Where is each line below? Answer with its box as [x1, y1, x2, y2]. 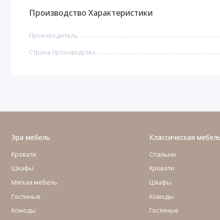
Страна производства [29, 47, 96, 56]
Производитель [29, 30, 79, 40]
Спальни [149, 149, 176, 159]
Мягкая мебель [11, 178, 57, 187]
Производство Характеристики [29, 7, 153, 19]
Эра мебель [11, 133, 50, 142]
